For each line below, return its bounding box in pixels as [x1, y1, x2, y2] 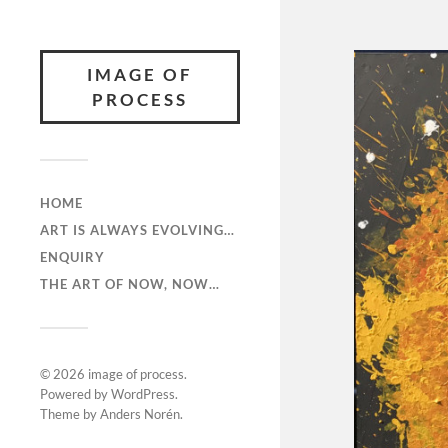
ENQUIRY [40, 249, 105, 265]
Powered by [40, 386, 111, 402]
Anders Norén [100, 406, 180, 422]
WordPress [111, 386, 175, 402]
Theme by [40, 406, 100, 422]
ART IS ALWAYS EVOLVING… [40, 222, 235, 238]
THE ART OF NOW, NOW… [40, 276, 220, 292]
